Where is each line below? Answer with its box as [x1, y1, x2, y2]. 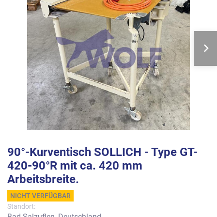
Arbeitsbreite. [7, 172, 79, 186]
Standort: [7, 202, 35, 210]
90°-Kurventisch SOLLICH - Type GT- [7, 145, 198, 159]
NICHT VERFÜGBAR [10, 192, 71, 200]
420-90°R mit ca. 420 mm [7, 159, 142, 172]
